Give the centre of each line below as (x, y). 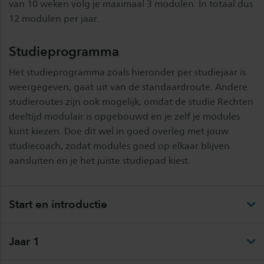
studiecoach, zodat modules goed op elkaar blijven (119, 146)
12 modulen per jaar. (54, 19)
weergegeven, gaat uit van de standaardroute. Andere (128, 87)
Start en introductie (58, 204)
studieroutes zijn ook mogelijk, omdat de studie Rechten (131, 102)
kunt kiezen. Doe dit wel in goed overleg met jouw (119, 131)
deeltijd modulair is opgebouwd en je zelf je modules (124, 116)
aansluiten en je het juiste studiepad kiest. (101, 161)
